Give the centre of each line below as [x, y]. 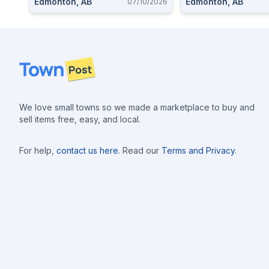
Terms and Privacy [198, 150]
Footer [34, 63]
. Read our [139, 150]
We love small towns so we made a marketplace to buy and [137, 107]
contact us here [87, 150]
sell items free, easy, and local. [80, 119]
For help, [37, 150]
